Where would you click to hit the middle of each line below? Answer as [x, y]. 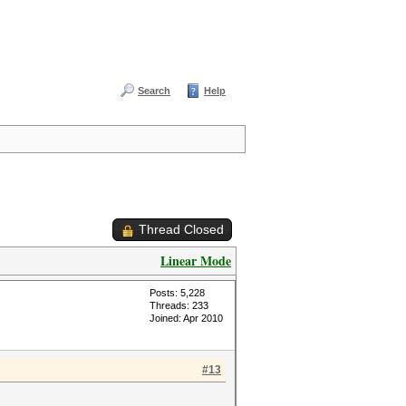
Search [154, 91]
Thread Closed [181, 229]
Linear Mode [196, 261]
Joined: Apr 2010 [186, 318]
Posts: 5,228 [177, 293]
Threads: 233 [179, 305]
